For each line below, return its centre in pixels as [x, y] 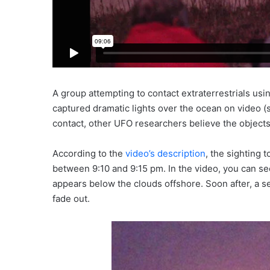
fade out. [71, 199]
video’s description [165, 154]
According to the [89, 154]
